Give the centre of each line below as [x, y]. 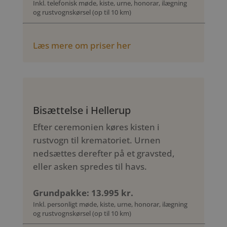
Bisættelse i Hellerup [82, 110]
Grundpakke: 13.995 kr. [83, 193]
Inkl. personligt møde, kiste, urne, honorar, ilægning [110, 204]
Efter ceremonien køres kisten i [96, 127]
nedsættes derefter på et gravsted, [104, 153]
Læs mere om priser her [83, 45]
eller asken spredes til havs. [90, 166]
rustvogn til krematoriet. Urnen [97, 140]
